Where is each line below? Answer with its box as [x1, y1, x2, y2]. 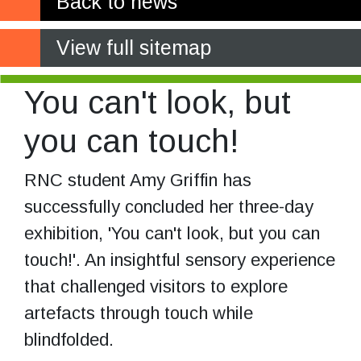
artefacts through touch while [24, 302, 253, 323]
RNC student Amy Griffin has [24, 169, 251, 190]
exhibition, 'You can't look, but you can [24, 222, 320, 243]
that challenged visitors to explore [24, 276, 288, 297]
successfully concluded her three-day [24, 196, 313, 217]
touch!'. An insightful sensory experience [24, 249, 335, 270]
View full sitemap [56, 35, 211, 59]
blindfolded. [24, 329, 114, 350]
